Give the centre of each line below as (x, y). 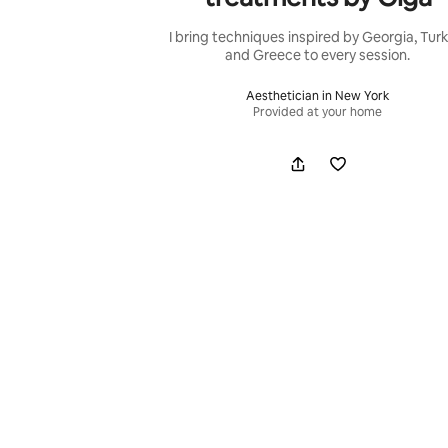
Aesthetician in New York (318, 95)
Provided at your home (318, 111)
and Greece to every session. (318, 54)
